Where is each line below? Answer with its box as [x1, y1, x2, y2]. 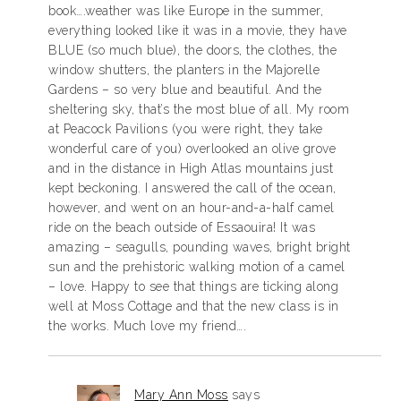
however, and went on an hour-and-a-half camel [48, 200, 335, 215]
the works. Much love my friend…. [48, 319, 247, 333]
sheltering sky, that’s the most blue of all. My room [48, 102, 350, 116]
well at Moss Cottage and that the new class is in [48, 299, 339, 313]
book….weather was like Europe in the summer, [48, 4, 324, 18]
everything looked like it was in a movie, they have [48, 23, 347, 38]
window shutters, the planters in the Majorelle [48, 63, 320, 77]
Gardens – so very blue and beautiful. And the [48, 82, 322, 97]
